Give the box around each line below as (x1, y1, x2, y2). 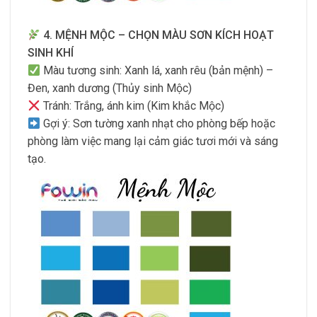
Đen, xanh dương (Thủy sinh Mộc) (28, 81, 192, 96)
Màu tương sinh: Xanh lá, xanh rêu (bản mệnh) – (40, 64, 274, 78)
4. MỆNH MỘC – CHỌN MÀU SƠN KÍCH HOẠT (43, 28, 275, 42)
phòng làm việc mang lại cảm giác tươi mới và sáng (28, 134, 278, 149)
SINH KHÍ (28, 46, 74, 60)
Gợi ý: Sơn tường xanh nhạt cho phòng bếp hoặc (40, 117, 276, 131)
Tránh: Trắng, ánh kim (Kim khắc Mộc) (40, 99, 225, 113)
